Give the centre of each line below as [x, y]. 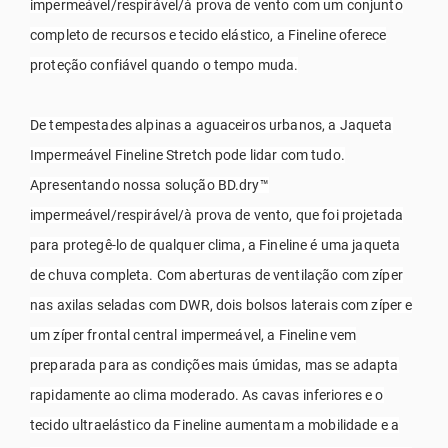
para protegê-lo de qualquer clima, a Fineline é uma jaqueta [215, 244]
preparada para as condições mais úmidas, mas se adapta [214, 364]
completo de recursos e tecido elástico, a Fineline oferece [208, 34]
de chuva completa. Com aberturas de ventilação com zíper [216, 274]
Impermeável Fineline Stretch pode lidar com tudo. [187, 154]
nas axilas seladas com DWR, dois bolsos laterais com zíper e [221, 304]
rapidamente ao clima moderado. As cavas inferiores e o [207, 394]
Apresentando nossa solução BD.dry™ [149, 184]
